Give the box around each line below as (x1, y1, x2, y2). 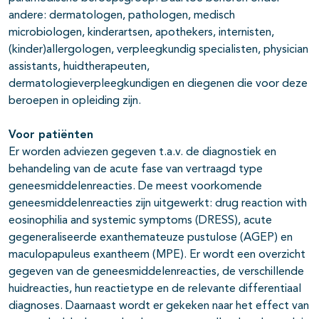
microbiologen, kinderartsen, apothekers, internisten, (9, 27, 274, 39)
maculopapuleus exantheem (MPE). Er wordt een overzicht (9, 249, 305, 261)
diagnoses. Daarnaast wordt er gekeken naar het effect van (9, 300, 309, 313)
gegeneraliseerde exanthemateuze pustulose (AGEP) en (9, 232, 293, 244)
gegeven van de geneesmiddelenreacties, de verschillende (9, 266, 304, 278)
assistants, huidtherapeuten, (9, 61, 150, 73)
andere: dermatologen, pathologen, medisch (9, 10, 235, 22)
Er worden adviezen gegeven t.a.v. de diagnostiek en (9, 147, 276, 159)
